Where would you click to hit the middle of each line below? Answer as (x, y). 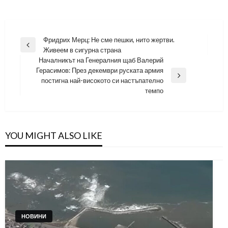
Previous (33, 49)
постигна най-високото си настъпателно (102, 80)
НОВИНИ (34, 216)
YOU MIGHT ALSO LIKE (54, 135)
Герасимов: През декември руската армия (100, 70)
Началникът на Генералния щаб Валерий (101, 60)
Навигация (45, 41)
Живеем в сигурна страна (82, 50)
